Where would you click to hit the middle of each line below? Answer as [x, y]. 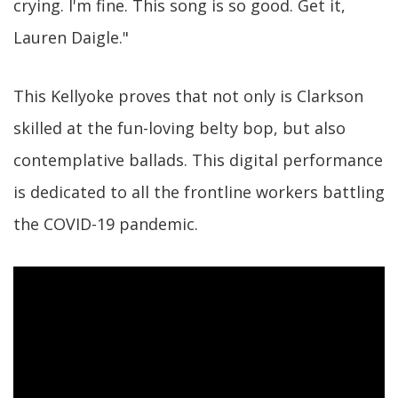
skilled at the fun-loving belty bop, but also [179, 127]
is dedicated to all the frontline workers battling [199, 191]
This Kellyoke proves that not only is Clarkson [188, 96]
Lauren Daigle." [71, 37]
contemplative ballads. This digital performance [198, 159]
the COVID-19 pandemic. [106, 223]
